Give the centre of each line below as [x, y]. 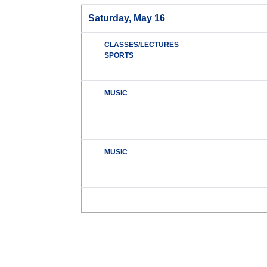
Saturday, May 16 [127, 18]
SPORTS [119, 56]
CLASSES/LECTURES [142, 45]
